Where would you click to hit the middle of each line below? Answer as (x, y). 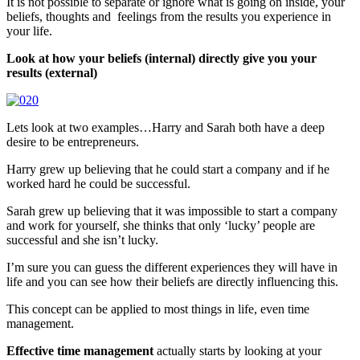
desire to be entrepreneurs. (73, 141)
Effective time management (80, 350)
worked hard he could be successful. (98, 183)
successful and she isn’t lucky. (82, 239)
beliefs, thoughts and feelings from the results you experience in (169, 16)
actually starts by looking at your (237, 350)
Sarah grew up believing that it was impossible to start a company (172, 211)
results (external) (52, 72)
